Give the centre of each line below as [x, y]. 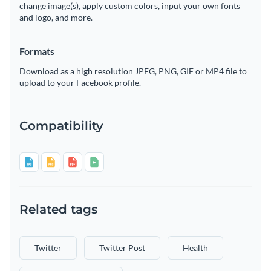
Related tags [58, 209]
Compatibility [61, 126]
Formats [37, 51]
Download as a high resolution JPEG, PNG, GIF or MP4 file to [133, 71]
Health [195, 247]
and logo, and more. [56, 17]
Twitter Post [122, 247]
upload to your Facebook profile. [80, 82]
